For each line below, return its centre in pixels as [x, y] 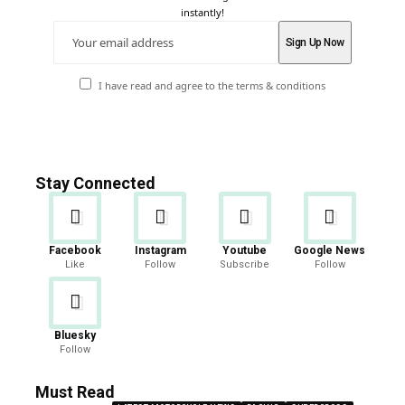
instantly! [202, 12]
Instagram [160, 250]
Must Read [75, 391]
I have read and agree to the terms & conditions [212, 85]
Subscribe [245, 264]
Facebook [75, 250]
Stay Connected [95, 183]
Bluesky [75, 335]
